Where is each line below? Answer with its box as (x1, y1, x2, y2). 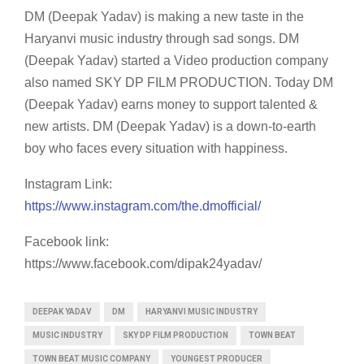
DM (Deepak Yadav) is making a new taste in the (24, 10, 304, 24)
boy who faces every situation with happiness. (24, 141, 288, 156)
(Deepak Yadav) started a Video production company (24, 54, 328, 68)
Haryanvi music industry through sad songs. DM (24, 32, 299, 46)
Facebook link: (24, 235, 109, 249)
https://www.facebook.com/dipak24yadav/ (24, 257, 262, 271)
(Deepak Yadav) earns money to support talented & (24, 97, 318, 112)
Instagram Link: (24, 177, 112, 192)
